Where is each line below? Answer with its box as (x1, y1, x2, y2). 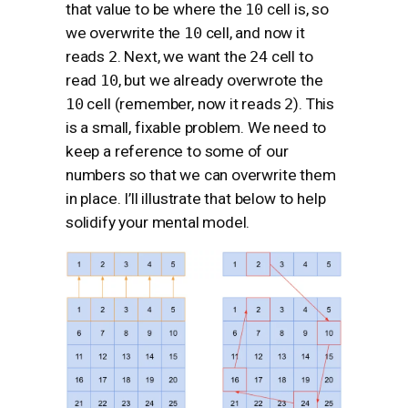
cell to (267, 47, 313, 66)
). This (293, 95, 335, 114)
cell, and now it (201, 24, 305, 43)
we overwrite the (66, 24, 185, 43)
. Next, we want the (117, 47, 250, 66)
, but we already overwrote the (117, 71, 323, 90)
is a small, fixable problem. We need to (66, 118, 327, 138)
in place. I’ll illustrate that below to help (66, 189, 326, 209)
